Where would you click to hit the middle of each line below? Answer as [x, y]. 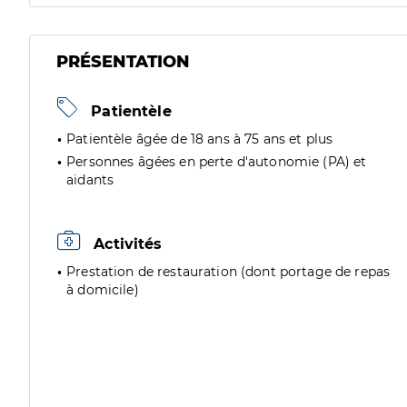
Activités [126, 244]
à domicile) [103, 290]
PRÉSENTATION [123, 62]
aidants [90, 180]
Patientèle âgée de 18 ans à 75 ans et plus [200, 139]
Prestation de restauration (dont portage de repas [228, 272]
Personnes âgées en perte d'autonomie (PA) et [217, 162]
